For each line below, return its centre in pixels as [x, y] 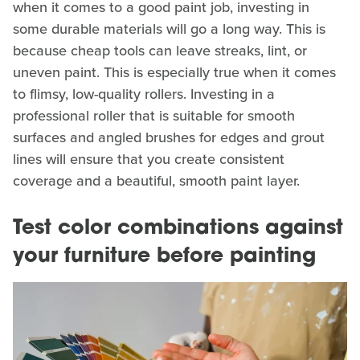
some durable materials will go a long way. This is [169, 29]
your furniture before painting [164, 256]
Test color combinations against [178, 228]
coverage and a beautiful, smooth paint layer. [156, 180]
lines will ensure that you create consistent [149, 159]
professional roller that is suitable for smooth [154, 115]
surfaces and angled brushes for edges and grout [169, 137]
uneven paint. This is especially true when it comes [174, 72]
